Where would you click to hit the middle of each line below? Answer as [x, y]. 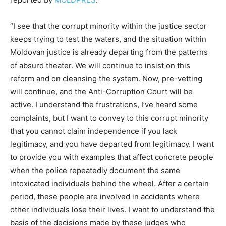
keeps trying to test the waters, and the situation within [108, 39]
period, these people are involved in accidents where [105, 196]
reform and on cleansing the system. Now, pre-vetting [106, 78]
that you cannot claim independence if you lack [94, 131]
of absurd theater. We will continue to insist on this [100, 65]
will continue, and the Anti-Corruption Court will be [101, 91]
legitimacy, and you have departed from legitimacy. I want [112, 144]
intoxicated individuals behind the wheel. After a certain [109, 183]
